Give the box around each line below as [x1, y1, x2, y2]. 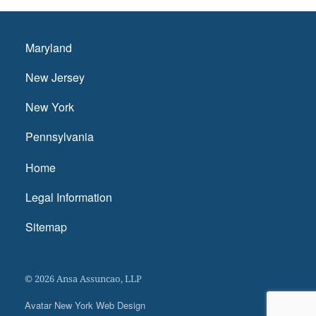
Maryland [25, 39, 72, 56]
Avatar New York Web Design [25, 298, 145, 312]
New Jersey [25, 69, 85, 85]
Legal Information [25, 189, 112, 205]
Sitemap [25, 219, 67, 235]
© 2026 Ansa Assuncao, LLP [25, 272, 142, 285]
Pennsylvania [25, 128, 94, 145]
